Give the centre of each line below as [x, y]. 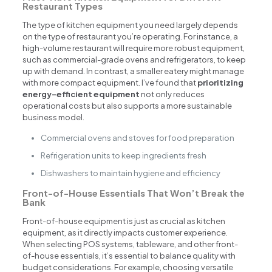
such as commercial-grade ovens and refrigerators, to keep [134, 60]
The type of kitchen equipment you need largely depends [131, 25]
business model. [54, 117]
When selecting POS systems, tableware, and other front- [131, 244]
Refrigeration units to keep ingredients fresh [124, 156]
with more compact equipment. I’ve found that [110, 83]
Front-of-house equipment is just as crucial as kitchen [124, 221]
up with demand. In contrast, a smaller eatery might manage [134, 71]
